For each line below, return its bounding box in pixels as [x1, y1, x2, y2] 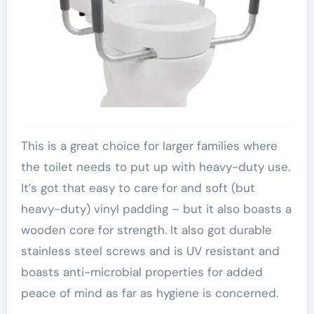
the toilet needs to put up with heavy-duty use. [20, 158, 290, 175]
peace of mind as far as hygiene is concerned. [20, 285, 278, 301]
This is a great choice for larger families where [20, 137, 278, 153]
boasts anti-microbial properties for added [20, 264, 263, 280]
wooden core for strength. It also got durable [20, 221, 272, 238]
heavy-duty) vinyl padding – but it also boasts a [20, 200, 292, 217]
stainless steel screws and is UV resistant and [20, 243, 280, 259]
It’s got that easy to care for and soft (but [20, 179, 255, 196]
